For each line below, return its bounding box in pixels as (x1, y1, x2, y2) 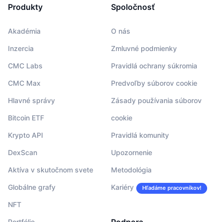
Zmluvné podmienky (111, 44, 177, 53)
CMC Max (8, 79, 41, 88)
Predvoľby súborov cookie (111, 79, 197, 88)
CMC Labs (8, 61, 43, 70)
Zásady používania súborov (111, 96, 202, 105)
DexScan (8, 148, 37, 157)
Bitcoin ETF (8, 113, 44, 122)
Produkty (8, 2, 43, 12)
